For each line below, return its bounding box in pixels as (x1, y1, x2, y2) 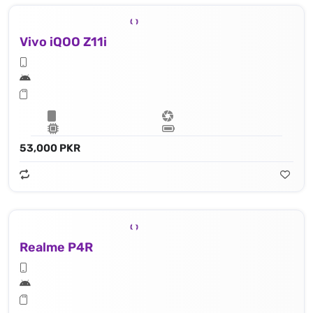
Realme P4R (20, 240, 93, 256)
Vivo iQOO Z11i (20, 34, 107, 50)
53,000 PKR (20, 142, 80, 155)
